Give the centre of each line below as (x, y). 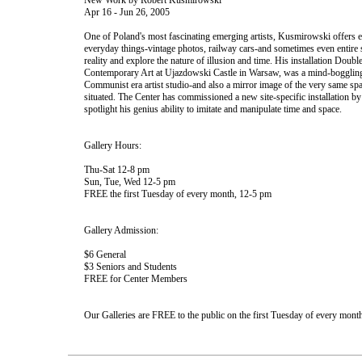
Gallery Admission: (121, 230)
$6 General (105, 255)
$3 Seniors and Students (130, 267)
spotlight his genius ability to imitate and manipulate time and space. (213, 109)
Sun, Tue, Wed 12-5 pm (130, 182)
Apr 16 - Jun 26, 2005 (127, 12)
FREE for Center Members (136, 279)
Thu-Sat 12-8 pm (117, 170)
